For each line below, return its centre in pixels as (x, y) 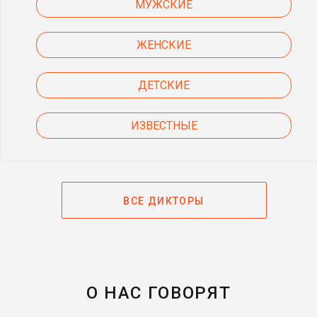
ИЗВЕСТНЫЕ (164, 125)
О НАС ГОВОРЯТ (158, 293)
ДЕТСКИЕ (164, 85)
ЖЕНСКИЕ (164, 45)
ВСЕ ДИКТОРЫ (164, 201)
